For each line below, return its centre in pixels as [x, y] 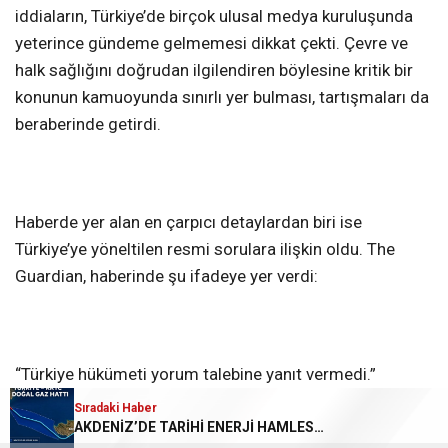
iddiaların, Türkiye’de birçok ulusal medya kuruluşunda [214, 15]
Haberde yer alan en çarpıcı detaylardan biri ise [188, 222]
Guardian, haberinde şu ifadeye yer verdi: [166, 276]
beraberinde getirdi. [88, 123]
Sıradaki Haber [115, 407]
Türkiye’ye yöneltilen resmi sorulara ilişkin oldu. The [205, 249]
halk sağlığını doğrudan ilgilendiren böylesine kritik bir [214, 69]
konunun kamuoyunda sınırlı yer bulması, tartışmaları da [222, 96]
